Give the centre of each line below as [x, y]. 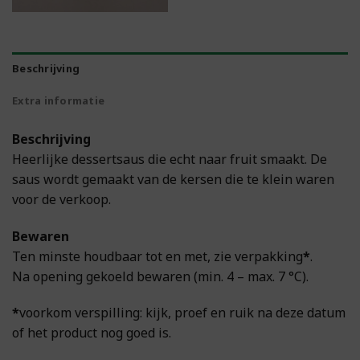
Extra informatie [59, 100]
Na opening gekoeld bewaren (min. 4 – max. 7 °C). [160, 276]
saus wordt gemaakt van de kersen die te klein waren [173, 179]
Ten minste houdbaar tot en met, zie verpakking [157, 256]
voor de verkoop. [63, 199]
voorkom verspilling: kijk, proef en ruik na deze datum [182, 313]
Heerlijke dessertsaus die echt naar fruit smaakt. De [170, 159]
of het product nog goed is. [92, 333]
